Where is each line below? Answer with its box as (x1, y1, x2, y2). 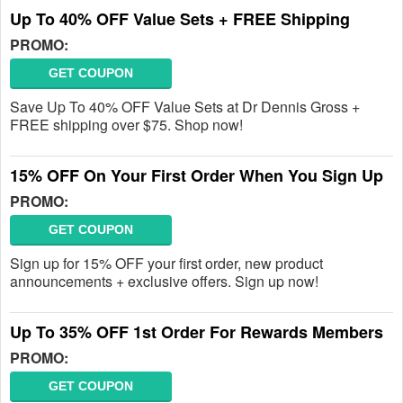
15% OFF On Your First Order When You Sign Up (10, 164, 383, 187)
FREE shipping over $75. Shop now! (10, 114, 243, 135)
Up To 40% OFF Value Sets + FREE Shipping (10, 7, 350, 31)
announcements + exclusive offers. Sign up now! (10, 271, 318, 291)
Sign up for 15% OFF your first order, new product (10, 253, 323, 273)
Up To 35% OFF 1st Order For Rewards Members (10, 320, 383, 344)
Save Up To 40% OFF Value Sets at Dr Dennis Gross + (10, 96, 360, 117)
